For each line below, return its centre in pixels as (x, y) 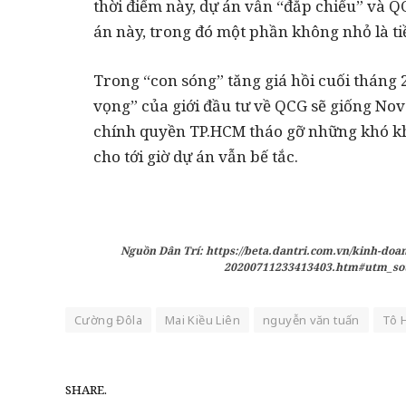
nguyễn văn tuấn (311, 319)
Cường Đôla (108, 319)
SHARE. (86, 390)
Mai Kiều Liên (202, 319)
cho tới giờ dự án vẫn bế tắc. (196, 157)
